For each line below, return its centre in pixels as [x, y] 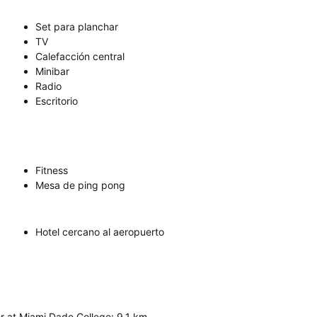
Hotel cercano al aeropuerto [100, 232]
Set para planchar [77, 27]
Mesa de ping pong [80, 185]
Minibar [52, 71]
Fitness [52, 171]
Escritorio [57, 101]
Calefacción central [80, 57]
